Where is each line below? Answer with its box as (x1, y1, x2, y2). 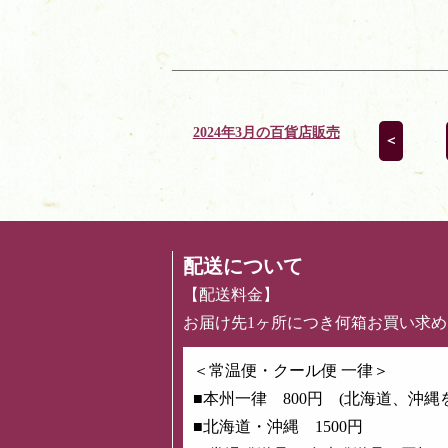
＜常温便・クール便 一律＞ (193, 362, 389, 380)
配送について (183, 255, 303, 278)
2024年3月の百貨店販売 (192, 125, 340, 141)
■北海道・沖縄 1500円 (193, 418, 363, 436)
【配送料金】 (183, 286, 279, 304)
